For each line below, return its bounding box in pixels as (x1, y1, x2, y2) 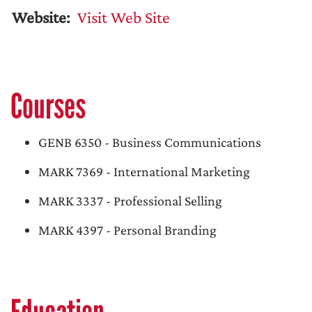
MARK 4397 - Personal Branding (38, 222, 217, 238)
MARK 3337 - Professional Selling (38, 193, 222, 209)
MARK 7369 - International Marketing (38, 164, 250, 180)
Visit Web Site (74, 8, 170, 27)
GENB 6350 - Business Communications (38, 134, 261, 150)
